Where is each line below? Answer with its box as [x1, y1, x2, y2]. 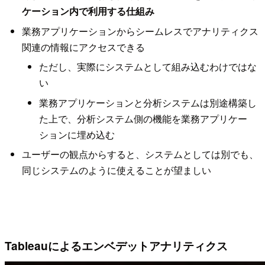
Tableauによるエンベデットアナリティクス [5, 237, 228, 254]
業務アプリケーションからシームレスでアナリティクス [21, 24, 258, 38]
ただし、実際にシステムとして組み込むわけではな [38, 60, 257, 74]
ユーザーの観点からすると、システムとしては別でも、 [21, 147, 258, 161]
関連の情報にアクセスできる [21, 40, 145, 54]
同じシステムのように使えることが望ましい [21, 163, 211, 177]
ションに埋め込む [38, 127, 115, 141]
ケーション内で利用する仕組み [21, 4, 154, 18]
